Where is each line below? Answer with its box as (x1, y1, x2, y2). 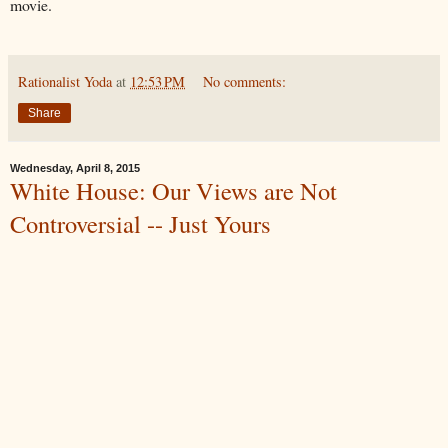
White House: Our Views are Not (10, 173, 337, 207)
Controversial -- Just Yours (10, 206, 271, 240)
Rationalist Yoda (18, 71, 112, 91)
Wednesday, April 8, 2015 (10, 161, 140, 174)
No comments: (203, 71, 287, 91)
